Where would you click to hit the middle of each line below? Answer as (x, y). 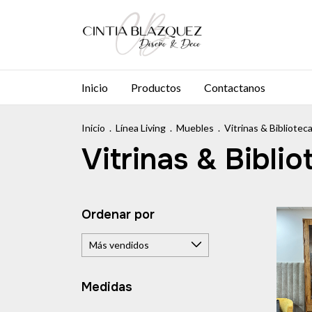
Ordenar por (118, 214)
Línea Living (141, 128)
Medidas (107, 287)
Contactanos (235, 87)
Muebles (195, 128)
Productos (156, 87)
